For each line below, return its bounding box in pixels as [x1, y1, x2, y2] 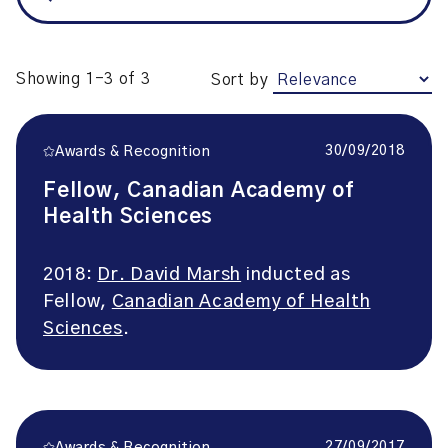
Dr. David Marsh [97, 266, 242, 284]
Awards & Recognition [55, 145, 211, 160]
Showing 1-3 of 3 [16, 71, 151, 87]
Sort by [210, 72, 269, 88]
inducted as [241, 266, 351, 284]
